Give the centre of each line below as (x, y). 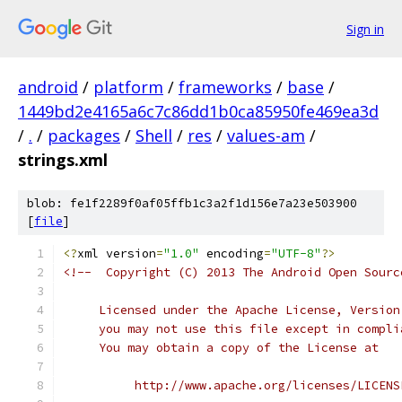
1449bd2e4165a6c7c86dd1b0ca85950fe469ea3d (198, 111)
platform (128, 87)
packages (84, 135)
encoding (232, 253)
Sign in (365, 29)
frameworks (225, 87)
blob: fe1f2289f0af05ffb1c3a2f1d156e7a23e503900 (192, 203)
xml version (117, 253)
